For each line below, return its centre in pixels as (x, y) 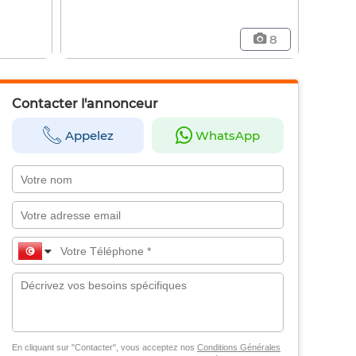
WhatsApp (227, 136)
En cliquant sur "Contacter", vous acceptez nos (104, 348)
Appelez (89, 136)
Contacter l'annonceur (85, 104)
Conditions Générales (238, 348)
